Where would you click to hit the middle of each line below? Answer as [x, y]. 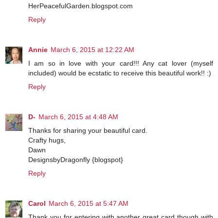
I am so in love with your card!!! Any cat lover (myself [121, 64]
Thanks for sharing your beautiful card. [88, 131]
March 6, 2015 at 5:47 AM [89, 204]
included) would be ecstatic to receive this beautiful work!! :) [120, 73]
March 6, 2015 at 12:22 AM [92, 50]
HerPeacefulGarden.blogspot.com [81, 6]
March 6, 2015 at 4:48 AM [78, 117]
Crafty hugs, [47, 140]
